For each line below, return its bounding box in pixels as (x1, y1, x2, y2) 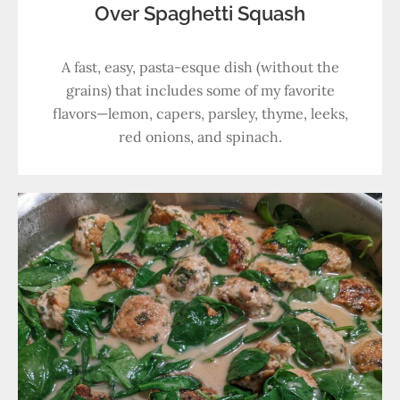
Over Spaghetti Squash (95, 2, 305, 25)
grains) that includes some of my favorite (65, 81, 335, 99)
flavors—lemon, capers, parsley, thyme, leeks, (52, 104, 348, 122)
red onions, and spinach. (118, 128, 282, 146)
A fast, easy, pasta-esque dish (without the (61, 58, 339, 76)
